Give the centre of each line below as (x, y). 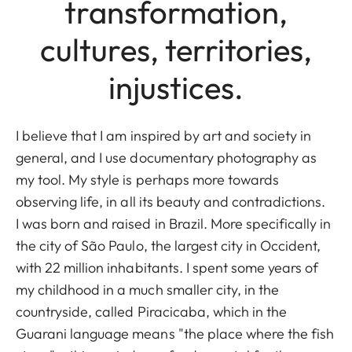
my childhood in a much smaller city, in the (148, 290)
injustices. (176, 88)
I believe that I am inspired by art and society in (164, 136)
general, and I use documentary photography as (167, 158)
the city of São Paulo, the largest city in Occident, (169, 246)
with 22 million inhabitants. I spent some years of (167, 268)
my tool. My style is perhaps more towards (148, 180)
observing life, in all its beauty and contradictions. (172, 202)
